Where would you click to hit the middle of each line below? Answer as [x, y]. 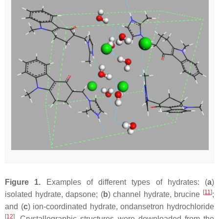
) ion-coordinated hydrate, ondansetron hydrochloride [121, 207]
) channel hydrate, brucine [155, 194]
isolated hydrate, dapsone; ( [54, 194]
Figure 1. [23, 182]
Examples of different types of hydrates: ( [127, 182]
